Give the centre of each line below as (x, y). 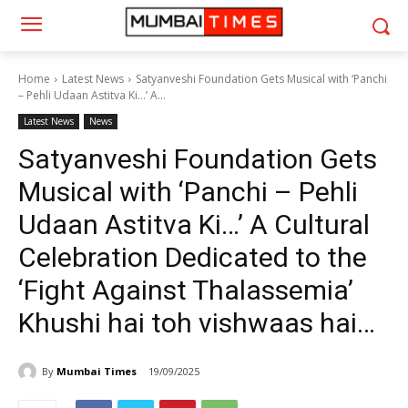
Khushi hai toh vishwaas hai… (197, 323)
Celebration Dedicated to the (193, 257)
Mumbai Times (97, 371)
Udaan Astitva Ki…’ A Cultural (194, 224)
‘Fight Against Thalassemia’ (186, 290)
